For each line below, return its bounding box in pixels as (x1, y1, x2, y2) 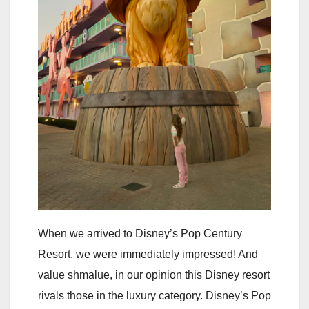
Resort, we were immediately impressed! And (38, 248, 258, 260)
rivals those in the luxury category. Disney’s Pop (38, 289, 271, 301)
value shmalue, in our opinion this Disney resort (38, 268, 270, 281)
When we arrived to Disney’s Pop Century (38, 227, 242, 239)
